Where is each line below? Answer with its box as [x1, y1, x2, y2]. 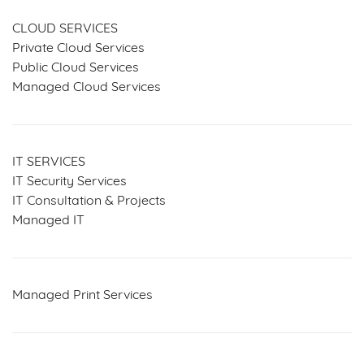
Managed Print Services [12, 288, 153, 302]
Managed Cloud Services [12, 80, 161, 94]
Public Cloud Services [12, 61, 139, 75]
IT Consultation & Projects [12, 194, 166, 208]
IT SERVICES [12, 155, 85, 169]
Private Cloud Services [12, 41, 145, 55]
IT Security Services [12, 175, 127, 188]
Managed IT [12, 214, 84, 227]
